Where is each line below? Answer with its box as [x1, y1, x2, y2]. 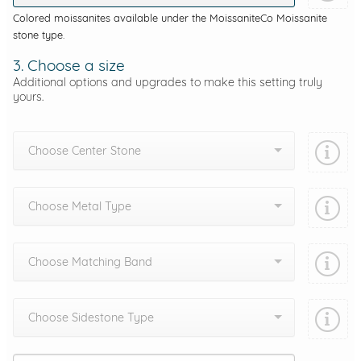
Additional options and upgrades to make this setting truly [13, 75, 322, 90]
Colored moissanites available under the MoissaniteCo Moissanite [13, 11, 327, 25]
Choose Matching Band [28, 254, 152, 269]
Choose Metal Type [28, 198, 131, 214]
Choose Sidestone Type [28, 309, 154, 325]
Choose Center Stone [28, 143, 141, 158]
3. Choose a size [13, 56, 125, 76]
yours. [13, 89, 44, 105]
